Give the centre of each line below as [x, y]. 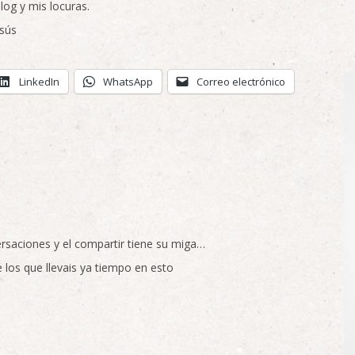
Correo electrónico [241, 82]
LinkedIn [39, 82]
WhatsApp [128, 82]
